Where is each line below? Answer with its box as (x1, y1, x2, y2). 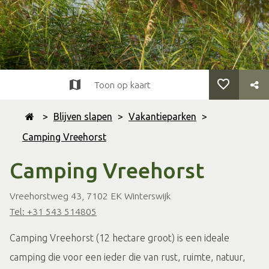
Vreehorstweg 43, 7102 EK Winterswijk (10, 190, 171, 201)
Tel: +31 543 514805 (10, 206, 97, 217)
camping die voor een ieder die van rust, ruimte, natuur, (10, 252, 245, 262)
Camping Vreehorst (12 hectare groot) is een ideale (10, 232, 229, 243)
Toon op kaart (94, 79, 151, 90)
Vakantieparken (128, 111, 196, 122)
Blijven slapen (53, 111, 112, 122)
